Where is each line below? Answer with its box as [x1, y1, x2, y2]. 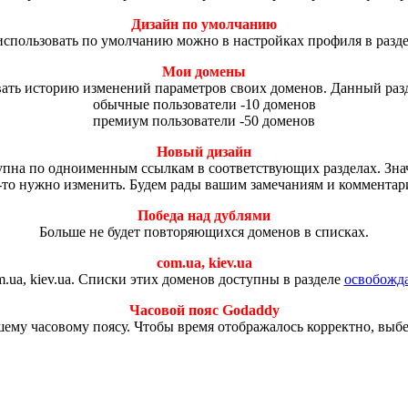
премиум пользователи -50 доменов [93, 113, 315, 129]
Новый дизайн [157, 144, 251, 160]
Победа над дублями [138, 208, 270, 224]
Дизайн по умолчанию [131, 16, 277, 33]
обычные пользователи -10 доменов [92, 97, 316, 113]
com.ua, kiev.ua [156, 255, 252, 271]
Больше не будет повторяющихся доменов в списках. [39, 224, 369, 240]
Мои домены [162, 64, 246, 80]
